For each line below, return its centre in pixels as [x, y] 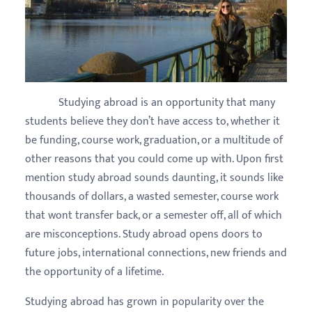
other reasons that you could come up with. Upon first [154, 159]
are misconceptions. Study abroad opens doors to [144, 234]
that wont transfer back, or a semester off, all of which [154, 215]
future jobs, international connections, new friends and [156, 253]
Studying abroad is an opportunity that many [150, 102]
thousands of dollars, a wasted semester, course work [152, 196]
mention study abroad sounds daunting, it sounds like [154, 178]
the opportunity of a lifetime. [94, 272]
